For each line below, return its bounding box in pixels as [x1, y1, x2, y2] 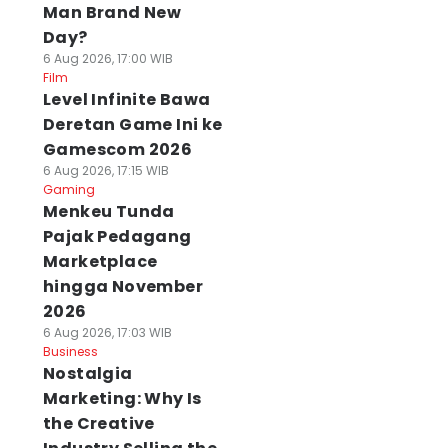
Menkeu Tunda [42, 200, 175, 223]
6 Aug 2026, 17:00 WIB [42, 50, 173, 67]
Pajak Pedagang [42, 225, 192, 248]
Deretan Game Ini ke [42, 113, 223, 136]
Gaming [42, 181, 95, 198]
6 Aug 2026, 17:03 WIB [42, 324, 172, 341]
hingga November [42, 275, 203, 298]
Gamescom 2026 [42, 138, 193, 161]
